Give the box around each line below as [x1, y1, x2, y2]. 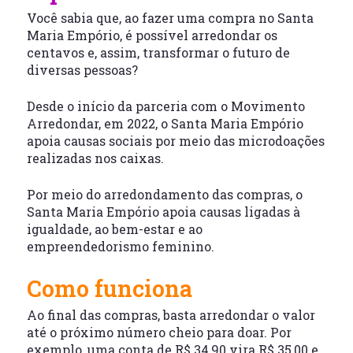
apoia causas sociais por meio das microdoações [26, 132, 325, 150]
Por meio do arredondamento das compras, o [26, 186, 303, 203]
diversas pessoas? [26, 61, 138, 79]
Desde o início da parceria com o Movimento [26, 98, 305, 115]
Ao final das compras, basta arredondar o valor [26, 307, 315, 324]
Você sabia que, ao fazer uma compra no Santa [26, 9, 314, 27]
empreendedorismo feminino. [26, 238, 214, 255]
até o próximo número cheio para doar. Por [26, 324, 292, 341]
